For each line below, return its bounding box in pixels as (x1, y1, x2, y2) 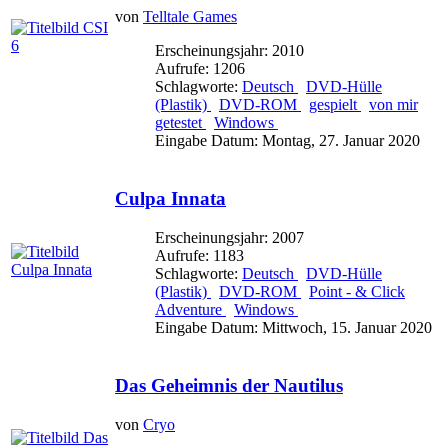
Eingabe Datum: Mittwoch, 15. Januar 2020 (155, 319, 432, 337)
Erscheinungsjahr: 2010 (155, 41, 304, 59)
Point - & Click (309, 283, 405, 301)
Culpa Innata (115, 188, 226, 210)
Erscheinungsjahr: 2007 (155, 229, 304, 247)
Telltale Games (143, 7, 237, 25)
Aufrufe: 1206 (155, 59, 245, 77)
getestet (155, 113, 206, 131)
